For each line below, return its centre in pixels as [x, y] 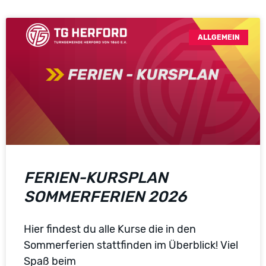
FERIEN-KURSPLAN [96, 178]
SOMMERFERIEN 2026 [105, 197]
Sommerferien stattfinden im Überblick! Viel [131, 245]
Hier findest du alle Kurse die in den [110, 229]
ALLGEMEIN [218, 37]
